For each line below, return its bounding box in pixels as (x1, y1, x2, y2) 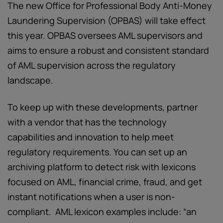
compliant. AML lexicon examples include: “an (7, 206, 197, 218)
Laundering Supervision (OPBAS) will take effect (7, 14, 206, 26)
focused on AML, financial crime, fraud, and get (7, 176, 202, 188)
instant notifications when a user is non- (7, 191, 175, 203)
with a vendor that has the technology (7, 116, 167, 128)
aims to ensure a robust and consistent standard (7, 44, 209, 56)
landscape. (7, 74, 53, 86)
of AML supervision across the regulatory (7, 59, 176, 71)
